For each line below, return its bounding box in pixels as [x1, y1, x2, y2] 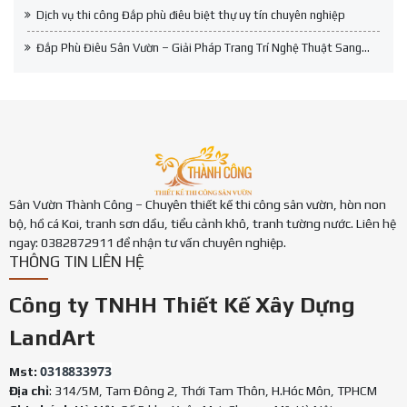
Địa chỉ [9, 383, 49, 398]
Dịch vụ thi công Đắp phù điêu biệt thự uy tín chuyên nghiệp [36, 8, 345, 22]
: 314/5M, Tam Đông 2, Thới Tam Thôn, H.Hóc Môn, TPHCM [49, 383, 377, 398]
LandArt [9, 325, 95, 350]
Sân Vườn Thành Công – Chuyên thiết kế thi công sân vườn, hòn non [9, 197, 386, 212]
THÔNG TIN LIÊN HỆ [9, 253, 144, 271]
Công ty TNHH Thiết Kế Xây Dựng [9, 293, 355, 317]
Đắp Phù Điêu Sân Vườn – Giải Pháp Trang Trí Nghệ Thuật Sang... [36, 41, 370, 55]
